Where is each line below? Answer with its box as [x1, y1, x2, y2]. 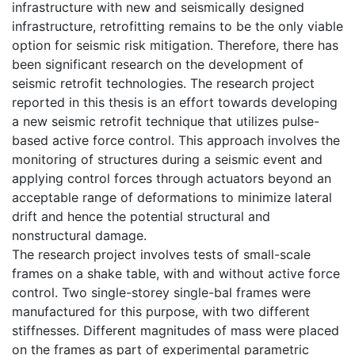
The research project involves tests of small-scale [12, 246, 311, 262]
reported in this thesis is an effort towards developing [12, 94, 338, 110]
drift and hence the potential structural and [12, 208, 270, 224]
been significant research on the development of [12, 55, 303, 72]
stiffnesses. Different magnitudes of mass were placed [12, 322, 339, 338]
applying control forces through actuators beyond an [12, 170, 331, 186]
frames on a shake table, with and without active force [12, 265, 340, 281]
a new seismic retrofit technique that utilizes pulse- [12, 113, 319, 129]
